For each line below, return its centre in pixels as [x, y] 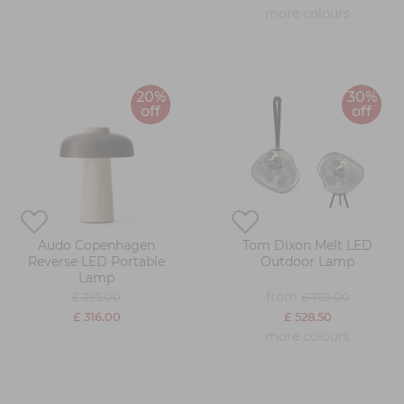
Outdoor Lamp [308, 262]
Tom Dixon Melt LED [308, 246]
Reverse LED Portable [96, 262]
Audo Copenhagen [96, 246]
